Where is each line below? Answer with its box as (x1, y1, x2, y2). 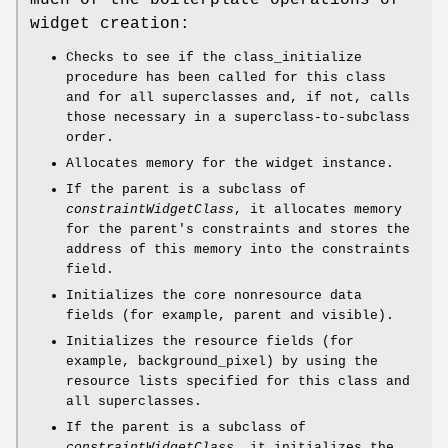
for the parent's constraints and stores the (66, 222, 410, 238)
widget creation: (30, 15, 190, 34)
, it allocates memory (234, 202, 402, 218)
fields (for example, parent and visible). (66, 308, 394, 324)
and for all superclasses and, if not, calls (66, 90, 410, 106)
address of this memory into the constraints (66, 242, 410, 258)
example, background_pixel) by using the (66, 354, 378, 370)
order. (66, 130, 114, 146)
